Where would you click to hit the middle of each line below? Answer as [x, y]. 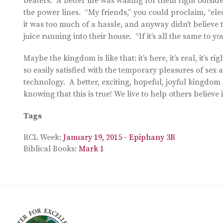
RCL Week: [43, 137]
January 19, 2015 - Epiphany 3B [119, 137]
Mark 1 [91, 149]
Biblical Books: [51, 149]
